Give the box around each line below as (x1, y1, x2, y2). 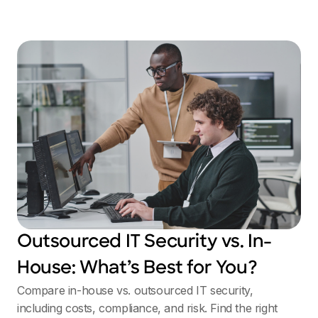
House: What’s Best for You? (17, 260, 258, 278)
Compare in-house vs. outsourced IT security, (17, 283, 253, 298)
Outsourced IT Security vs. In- (17, 234, 273, 252)
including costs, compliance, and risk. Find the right (17, 301, 278, 316)
